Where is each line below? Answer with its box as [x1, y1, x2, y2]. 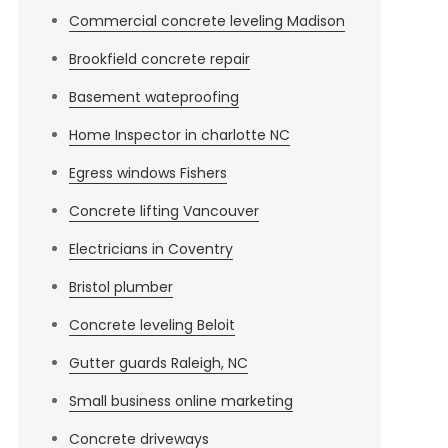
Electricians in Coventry [68, 239, 233, 259]
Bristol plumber [68, 277, 173, 297]
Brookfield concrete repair [68, 49, 250, 69]
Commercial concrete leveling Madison [68, 11, 345, 31]
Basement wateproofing [68, 87, 239, 107]
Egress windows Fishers [68, 163, 227, 183]
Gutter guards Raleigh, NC [68, 353, 248, 373]
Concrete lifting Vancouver [68, 201, 259, 221]
